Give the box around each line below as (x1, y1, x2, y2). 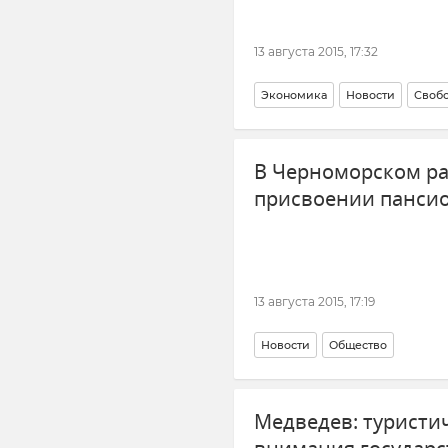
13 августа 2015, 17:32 (254, 44, 378, 59)
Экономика (261, 88, 327, 102)
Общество (329, 338, 387, 352)
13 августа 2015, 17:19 (254, 294, 375, 309)
